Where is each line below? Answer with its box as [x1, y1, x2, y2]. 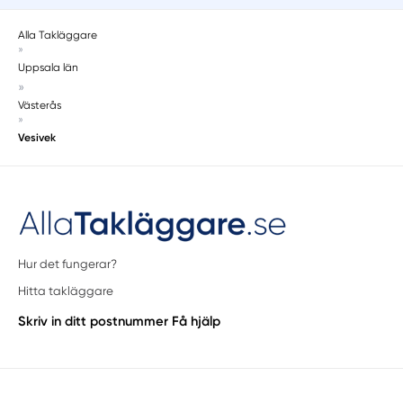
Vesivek [18, 131, 57, 145]
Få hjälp [172, 312, 221, 329]
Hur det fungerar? [18, 256, 118, 271]
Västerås [18, 99, 62, 112]
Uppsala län [18, 61, 79, 75]
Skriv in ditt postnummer [18, 312, 169, 329]
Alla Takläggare [18, 29, 98, 42]
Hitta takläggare [18, 284, 114, 299]
